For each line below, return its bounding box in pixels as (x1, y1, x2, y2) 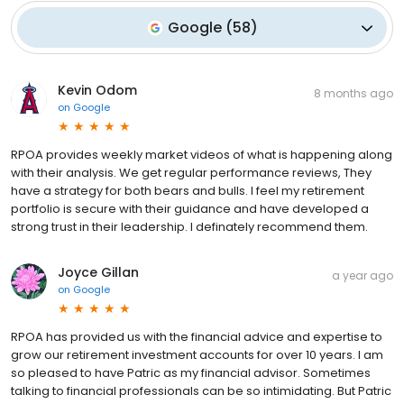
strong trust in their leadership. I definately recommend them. (11, 218, 368, 236)
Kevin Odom (58, 81, 137, 100)
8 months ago (314, 86, 393, 102)
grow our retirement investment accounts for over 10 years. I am (11, 346, 383, 364)
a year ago (332, 268, 393, 284)
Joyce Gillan (58, 263, 139, 282)
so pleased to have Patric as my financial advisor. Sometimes (11, 364, 371, 382)
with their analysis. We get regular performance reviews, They (11, 164, 372, 182)
